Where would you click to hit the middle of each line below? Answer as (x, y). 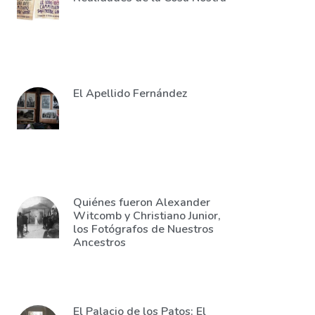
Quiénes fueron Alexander (142, 202)
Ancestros (99, 243)
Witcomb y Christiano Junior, (147, 216)
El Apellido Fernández (130, 94)
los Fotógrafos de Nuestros (143, 229)
